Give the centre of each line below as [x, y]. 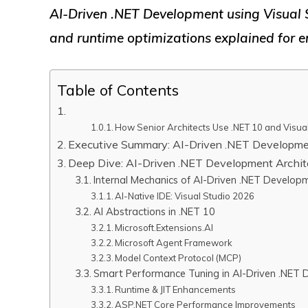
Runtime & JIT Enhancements [176, 289]
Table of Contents [118, 89]
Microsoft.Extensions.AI [164, 228]
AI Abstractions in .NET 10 [154, 211]
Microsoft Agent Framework [174, 243]
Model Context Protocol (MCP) [178, 258]
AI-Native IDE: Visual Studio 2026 [185, 196]
